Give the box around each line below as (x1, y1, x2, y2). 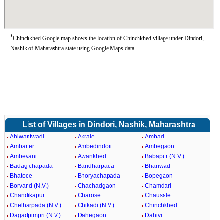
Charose (77, 192, 101, 199)
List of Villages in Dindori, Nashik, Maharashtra (22, 120, 195, 129)
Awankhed (77, 153, 106, 160)
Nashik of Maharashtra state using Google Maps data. (10, 45, 136, 52)
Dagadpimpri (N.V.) (9, 212, 61, 219)
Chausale (145, 192, 171, 199)
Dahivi (145, 212, 163, 219)
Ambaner (9, 143, 34, 150)
